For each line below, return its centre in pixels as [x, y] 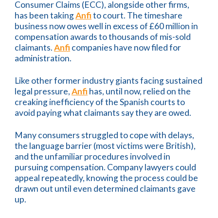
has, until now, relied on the [139, 91]
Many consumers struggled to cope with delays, [104, 135]
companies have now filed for [126, 48]
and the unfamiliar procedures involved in [92, 157]
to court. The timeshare [137, 16]
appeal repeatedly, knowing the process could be [106, 178]
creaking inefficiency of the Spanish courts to [100, 102]
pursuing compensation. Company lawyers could [105, 167]
